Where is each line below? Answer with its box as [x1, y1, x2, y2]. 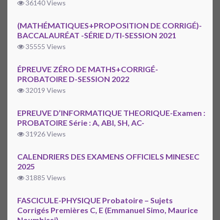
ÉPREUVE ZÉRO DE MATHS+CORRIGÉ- [17, 64, 158, 74]
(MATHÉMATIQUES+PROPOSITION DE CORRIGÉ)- [17, 21, 202, 30]
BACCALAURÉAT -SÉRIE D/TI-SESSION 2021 [17, 30, 176, 40]
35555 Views [24, 42, 66, 51]
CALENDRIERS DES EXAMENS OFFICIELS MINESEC [17, 152, 199, 162]
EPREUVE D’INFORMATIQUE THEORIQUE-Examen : [17, 108, 205, 118]
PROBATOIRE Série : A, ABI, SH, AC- [17, 118, 144, 128]
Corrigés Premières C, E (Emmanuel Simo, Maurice [17, 205, 198, 215]
